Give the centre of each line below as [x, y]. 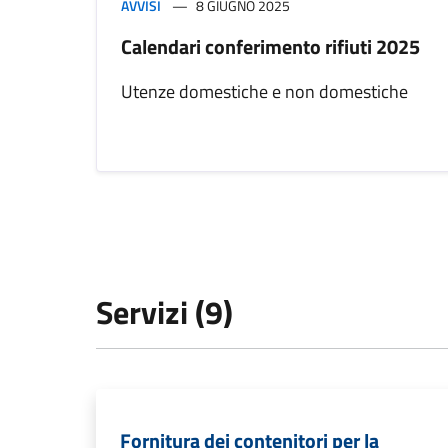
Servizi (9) [164, 312]
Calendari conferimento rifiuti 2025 [270, 47]
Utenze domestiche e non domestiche [264, 92]
